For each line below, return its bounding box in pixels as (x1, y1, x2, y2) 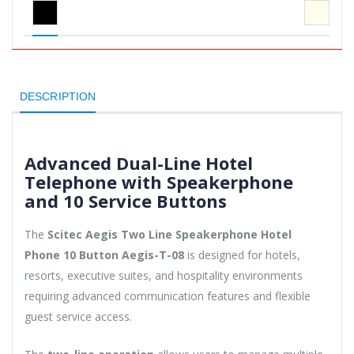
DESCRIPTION (20, 89, 96, 103)
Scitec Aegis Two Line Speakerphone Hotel (47, 226, 292, 242)
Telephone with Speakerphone (24, 169, 293, 194)
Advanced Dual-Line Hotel (24, 150, 253, 175)
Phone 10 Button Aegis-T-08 (24, 247, 184, 262)
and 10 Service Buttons (24, 188, 227, 213)
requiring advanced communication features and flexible (24, 288, 311, 303)
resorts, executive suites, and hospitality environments (24, 267, 303, 283)
